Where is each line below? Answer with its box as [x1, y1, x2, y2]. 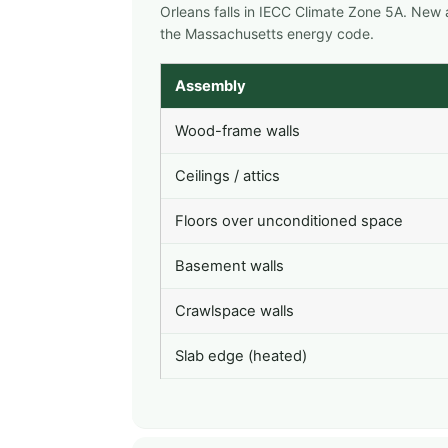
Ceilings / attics [175, 167, 280, 186]
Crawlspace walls [175, 302, 294, 321]
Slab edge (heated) [175, 347, 307, 366]
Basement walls [175, 257, 284, 276]
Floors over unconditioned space [175, 212, 403, 231]
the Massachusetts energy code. [160, 25, 374, 43]
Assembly [175, 77, 246, 96]
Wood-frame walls [175, 122, 300, 141]
